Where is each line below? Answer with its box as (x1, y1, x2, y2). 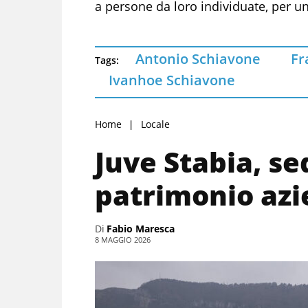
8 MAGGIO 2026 (95, 234, 151, 245)
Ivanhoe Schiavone (109, 70, 235, 89)
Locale (141, 117, 170, 131)
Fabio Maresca (107, 221, 175, 235)
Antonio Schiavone (135, 49, 261, 68)
